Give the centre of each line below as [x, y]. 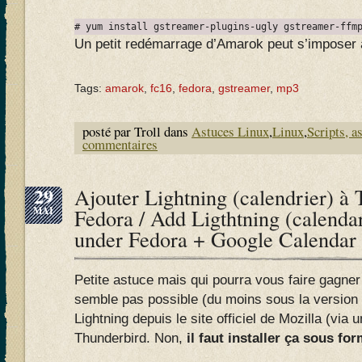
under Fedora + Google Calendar [215, 239]
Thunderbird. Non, [128, 338]
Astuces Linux [230, 131]
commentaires [120, 144]
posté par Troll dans [137, 131]
